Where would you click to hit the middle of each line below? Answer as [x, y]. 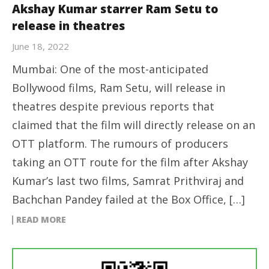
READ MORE [41, 219]
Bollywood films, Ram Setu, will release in [119, 88]
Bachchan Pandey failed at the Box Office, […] [128, 199]
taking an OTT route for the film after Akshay [130, 162]
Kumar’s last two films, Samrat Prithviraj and [128, 181]
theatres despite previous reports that [113, 106]
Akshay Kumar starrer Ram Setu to [115, 9]
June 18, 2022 [41, 46]
